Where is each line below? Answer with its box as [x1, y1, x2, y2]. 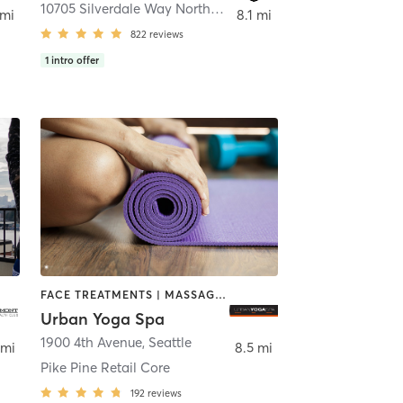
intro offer [51, 54, 100, 67]
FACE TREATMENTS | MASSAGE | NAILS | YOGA [214, 288, 226, 302]
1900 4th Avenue [40, 333, 142, 351]
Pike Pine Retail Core [40, 358, 170, 376]
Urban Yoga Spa [40, 308, 165, 329]
